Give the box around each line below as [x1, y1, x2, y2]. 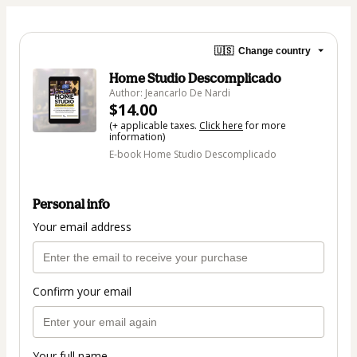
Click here [199, 119, 243, 132]
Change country [238, 45, 311, 57]
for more [243, 119, 286, 132]
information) [109, 130, 165, 143]
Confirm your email [33, 284, 131, 300]
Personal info [33, 196, 110, 213]
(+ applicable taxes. [109, 119, 199, 132]
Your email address [33, 219, 131, 235]
